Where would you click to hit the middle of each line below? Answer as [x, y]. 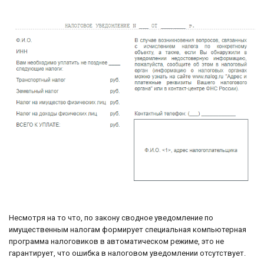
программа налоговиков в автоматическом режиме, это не [116, 241]
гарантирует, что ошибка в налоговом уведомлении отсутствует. [127, 253]
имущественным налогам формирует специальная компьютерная [128, 229]
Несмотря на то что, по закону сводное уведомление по [111, 217]
